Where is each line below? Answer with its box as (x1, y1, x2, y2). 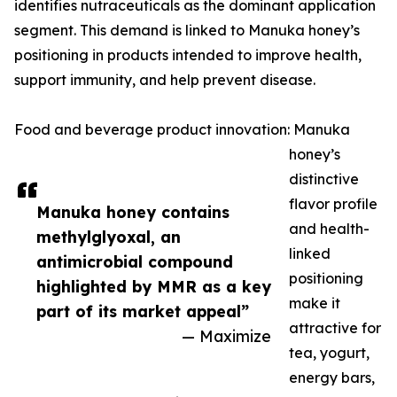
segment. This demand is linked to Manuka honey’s (14, 21, 360, 40)
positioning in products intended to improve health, (14, 46, 362, 65)
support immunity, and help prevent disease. (14, 71, 315, 90)
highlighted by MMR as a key (36, 276, 271, 297)
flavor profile (289, 195, 378, 214)
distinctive (289, 170, 359, 189)
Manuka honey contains (36, 202, 230, 222)
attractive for (289, 319, 381, 338)
